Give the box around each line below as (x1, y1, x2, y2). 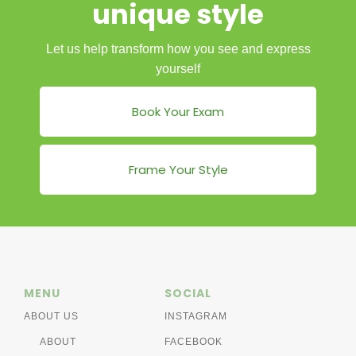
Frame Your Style (128, 161, 228, 178)
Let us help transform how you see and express (45, 41, 311, 56)
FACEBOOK (164, 335, 222, 347)
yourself (156, 61, 200, 75)
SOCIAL (164, 284, 211, 301)
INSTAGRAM (164, 310, 227, 322)
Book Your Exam (132, 103, 224, 120)
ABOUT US (24, 310, 79, 322)
